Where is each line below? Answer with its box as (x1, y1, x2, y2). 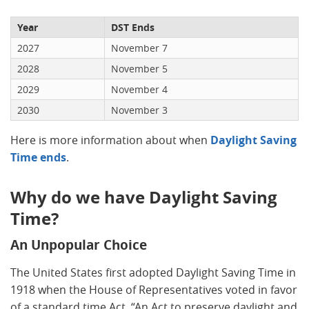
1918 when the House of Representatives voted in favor (10, 281, 297, 297)
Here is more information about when (10, 132, 210, 148)
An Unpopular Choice (10, 235, 147, 254)
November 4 (111, 82, 168, 96)
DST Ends (111, 20, 154, 34)
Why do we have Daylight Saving (10, 185, 277, 209)
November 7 (111, 41, 168, 54)
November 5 (111, 61, 168, 75)
